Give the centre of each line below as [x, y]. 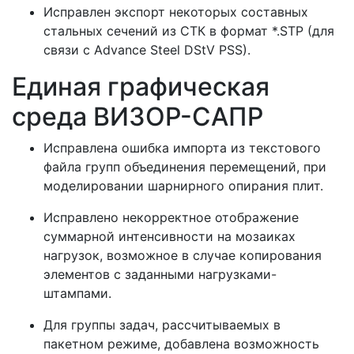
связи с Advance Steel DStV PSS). [147, 49]
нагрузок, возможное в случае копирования [183, 255]
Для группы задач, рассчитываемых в [162, 324]
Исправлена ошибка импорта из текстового [182, 147]
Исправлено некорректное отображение [171, 217]
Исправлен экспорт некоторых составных [176, 11]
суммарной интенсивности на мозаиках [169, 236]
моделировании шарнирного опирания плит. [183, 185]
